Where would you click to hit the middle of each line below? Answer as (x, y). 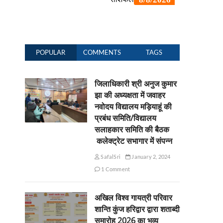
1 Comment (115, 169)
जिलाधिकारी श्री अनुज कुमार (135, 84)
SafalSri (110, 157)
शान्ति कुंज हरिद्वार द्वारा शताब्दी (137, 209)
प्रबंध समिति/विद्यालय (125, 118)
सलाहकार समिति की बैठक (132, 129)
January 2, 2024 (151, 157)
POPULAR (51, 52)
